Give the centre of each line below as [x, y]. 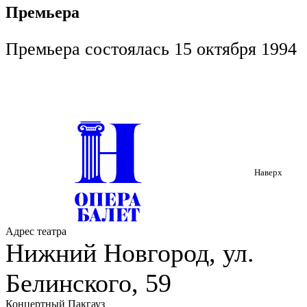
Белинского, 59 [88, 283]
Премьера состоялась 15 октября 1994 [151, 49]
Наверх [268, 172]
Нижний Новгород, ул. [130, 253]
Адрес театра [36, 231]
